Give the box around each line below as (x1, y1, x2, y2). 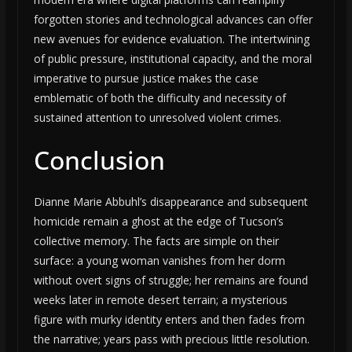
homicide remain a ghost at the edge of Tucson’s (33, 214, 284, 229)
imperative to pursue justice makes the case (33, 71, 258, 86)
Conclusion (33, 143, 165, 178)
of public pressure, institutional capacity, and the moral (33, 51, 312, 67)
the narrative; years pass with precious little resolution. (33, 332, 310, 347)
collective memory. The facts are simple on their (33, 233, 279, 249)
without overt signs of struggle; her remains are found (33, 273, 308, 288)
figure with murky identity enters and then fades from (33, 312, 305, 328)
